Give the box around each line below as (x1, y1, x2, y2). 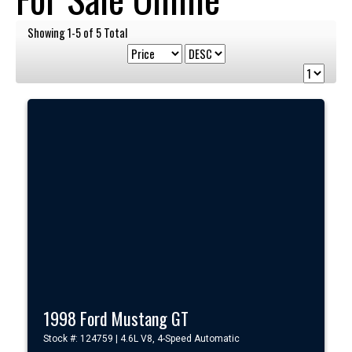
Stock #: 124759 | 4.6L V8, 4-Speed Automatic (43, 332, 240, 344)
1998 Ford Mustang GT (43, 305, 189, 331)
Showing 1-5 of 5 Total (27, 24, 127, 41)
